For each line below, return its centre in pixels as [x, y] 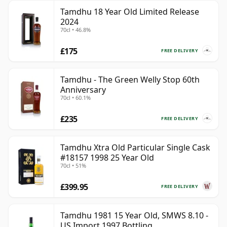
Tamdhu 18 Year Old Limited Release [130, 12]
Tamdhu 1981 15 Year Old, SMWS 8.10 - [134, 216]
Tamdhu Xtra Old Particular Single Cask [135, 148]
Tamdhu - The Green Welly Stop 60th [130, 80]
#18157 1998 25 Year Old [107, 158]
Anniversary [83, 90]
